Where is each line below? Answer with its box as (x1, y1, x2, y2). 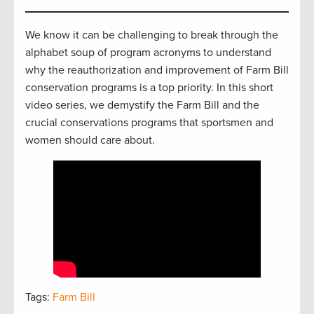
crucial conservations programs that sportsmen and (25, 116, 273, 130)
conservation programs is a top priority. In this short (25, 81, 273, 95)
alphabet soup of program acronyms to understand (25, 46, 271, 60)
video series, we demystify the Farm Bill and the (25, 98, 259, 113)
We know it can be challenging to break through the (25, 28, 278, 43)
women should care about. (25, 133, 155, 148)
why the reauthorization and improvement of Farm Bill (25, 63, 289, 78)
